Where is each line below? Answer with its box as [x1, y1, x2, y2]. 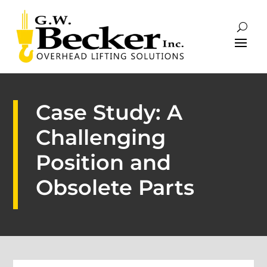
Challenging [36, 125, 166, 151]
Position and [36, 150, 172, 176]
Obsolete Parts [36, 175, 195, 201]
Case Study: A [36, 100, 183, 126]
